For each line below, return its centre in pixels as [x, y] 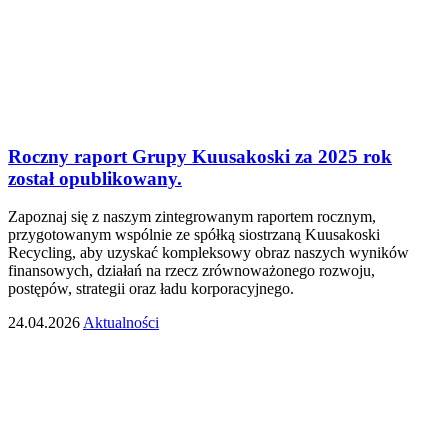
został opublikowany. [95, 178]
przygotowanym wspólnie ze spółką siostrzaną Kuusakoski [194, 235]
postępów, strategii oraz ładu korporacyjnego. [151, 289]
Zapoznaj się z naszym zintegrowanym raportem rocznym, [192, 217]
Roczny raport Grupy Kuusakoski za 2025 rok [200, 156]
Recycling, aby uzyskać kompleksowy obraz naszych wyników [208, 253]
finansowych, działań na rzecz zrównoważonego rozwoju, [191, 271]
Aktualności [121, 323]
